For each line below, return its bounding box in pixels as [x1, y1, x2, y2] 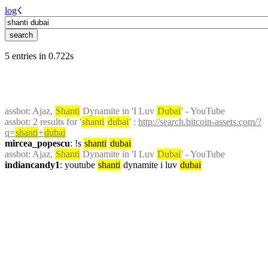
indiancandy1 [5, 160, 60, 170]
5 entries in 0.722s [5, 51, 74, 61]
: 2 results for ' [28, 117, 81, 127]
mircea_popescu [5, 138, 70, 148]
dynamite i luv [121, 160, 179, 170]
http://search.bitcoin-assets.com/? [138, 117, 261, 127]
